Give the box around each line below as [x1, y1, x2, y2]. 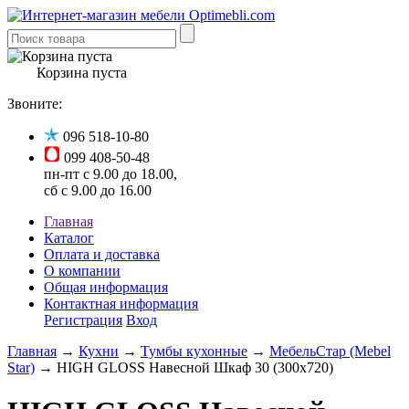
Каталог [44, 230, 94, 246]
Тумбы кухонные [141, 343, 247, 359]
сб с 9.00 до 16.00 [44, 183, 152, 198]
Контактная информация [44, 296, 198, 311]
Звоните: [7, 96, 62, 111]
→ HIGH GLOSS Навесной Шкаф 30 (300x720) [35, 360, 333, 375]
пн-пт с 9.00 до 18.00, [44, 166, 177, 182]
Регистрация [44, 312, 122, 328]
